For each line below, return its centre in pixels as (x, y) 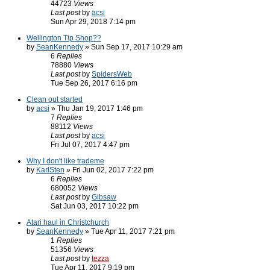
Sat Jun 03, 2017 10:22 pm (95, 206)
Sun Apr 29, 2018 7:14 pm (93, 22)
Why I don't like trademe (65, 161)
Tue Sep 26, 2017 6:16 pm (94, 83)
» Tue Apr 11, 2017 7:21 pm (129, 231)
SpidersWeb (112, 74)
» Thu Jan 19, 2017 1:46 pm (96, 108)
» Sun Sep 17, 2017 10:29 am (133, 47)
